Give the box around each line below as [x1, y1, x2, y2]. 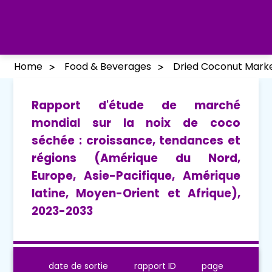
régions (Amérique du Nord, [32, 149, 240, 166]
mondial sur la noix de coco [32, 114, 240, 131]
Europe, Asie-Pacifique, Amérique [32, 167, 240, 184]
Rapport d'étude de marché [32, 97, 240, 114]
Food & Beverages [64, 59, 151, 73]
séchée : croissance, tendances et [32, 132, 240, 149]
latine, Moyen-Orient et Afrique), [32, 185, 240, 202]
